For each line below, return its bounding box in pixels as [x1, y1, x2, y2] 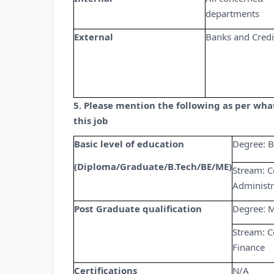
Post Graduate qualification [74, 202, 202, 215]
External [74, 31, 113, 43]
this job [73, 114, 108, 127]
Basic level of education [74, 138, 184, 150]
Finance [232, 241, 265, 253]
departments [206, 7, 259, 20]
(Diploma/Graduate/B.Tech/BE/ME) [74, 160, 232, 172]
